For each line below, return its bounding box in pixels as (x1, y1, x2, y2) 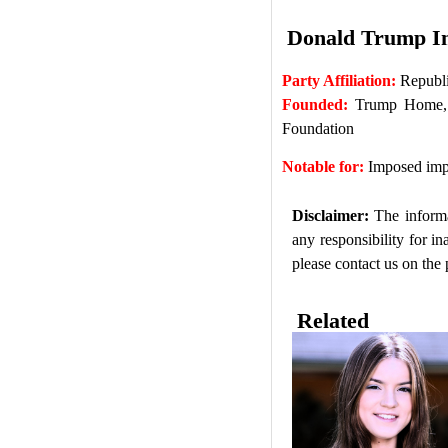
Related (296, 308, 369, 334)
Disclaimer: (291, 206, 369, 224)
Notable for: (281, 158, 364, 176)
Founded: (281, 96, 348, 114)
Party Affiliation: (281, 72, 396, 90)
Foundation (281, 120, 354, 138)
